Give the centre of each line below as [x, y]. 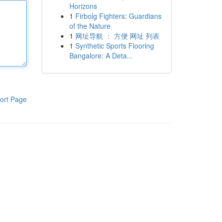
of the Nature [90, 26]
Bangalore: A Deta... [101, 55]
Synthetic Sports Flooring [114, 46]
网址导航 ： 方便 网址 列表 [117, 36]
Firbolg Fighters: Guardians [118, 16]
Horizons [83, 6]
